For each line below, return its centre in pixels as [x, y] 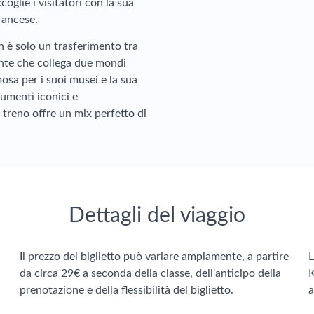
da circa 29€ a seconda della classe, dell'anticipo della [150, 273]
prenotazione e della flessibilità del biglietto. [127, 290]
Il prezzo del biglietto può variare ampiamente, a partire [154, 257]
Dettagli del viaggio [157, 216]
